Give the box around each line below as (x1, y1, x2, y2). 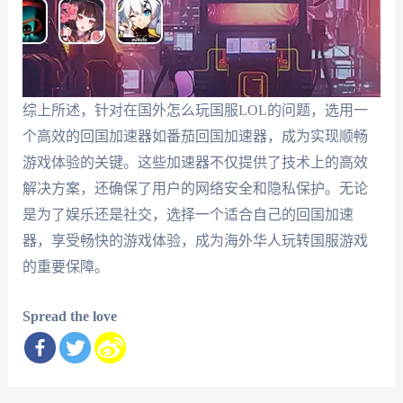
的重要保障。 (22, 259, 109, 275)
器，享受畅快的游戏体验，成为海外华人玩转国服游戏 (22, 233, 368, 249)
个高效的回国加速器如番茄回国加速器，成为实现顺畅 (22, 129, 368, 145)
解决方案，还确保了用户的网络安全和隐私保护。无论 (22, 181, 368, 197)
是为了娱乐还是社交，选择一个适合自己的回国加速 (22, 207, 354, 223)
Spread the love (22, 308, 117, 324)
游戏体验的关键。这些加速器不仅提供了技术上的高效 (22, 155, 368, 171)
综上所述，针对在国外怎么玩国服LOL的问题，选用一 (22, 103, 368, 119)
